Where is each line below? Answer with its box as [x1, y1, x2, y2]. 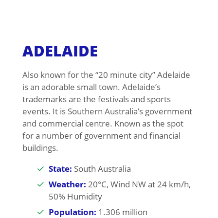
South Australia [72, 163, 131, 175]
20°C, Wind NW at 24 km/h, [86, 179, 191, 190]
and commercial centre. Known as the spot [22, 118, 183, 129]
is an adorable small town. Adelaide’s [22, 81, 161, 93]
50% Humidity [48, 191, 102, 202]
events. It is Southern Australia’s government [22, 106, 192, 117]
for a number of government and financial [22, 130, 181, 142]
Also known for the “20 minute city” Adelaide [22, 69, 190, 81]
